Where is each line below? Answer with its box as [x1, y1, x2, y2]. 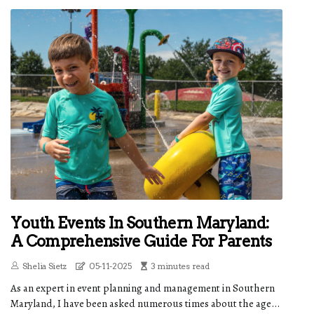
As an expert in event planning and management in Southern [11, 280, 275, 295]
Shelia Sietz [22, 260, 67, 271]
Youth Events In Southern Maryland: [11, 213, 270, 232]
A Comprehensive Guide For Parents [11, 231, 271, 250]
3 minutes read [150, 260, 210, 271]
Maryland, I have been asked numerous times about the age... [11, 296, 280, 310]
